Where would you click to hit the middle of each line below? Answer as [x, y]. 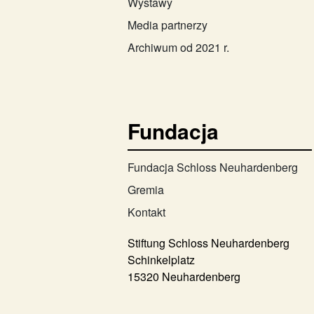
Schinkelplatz [161, 259]
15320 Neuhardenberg [184, 276]
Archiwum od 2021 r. [178, 47]
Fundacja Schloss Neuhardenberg [213, 167]
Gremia [146, 189]
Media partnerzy [168, 25]
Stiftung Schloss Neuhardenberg [209, 243]
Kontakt [146, 212]
